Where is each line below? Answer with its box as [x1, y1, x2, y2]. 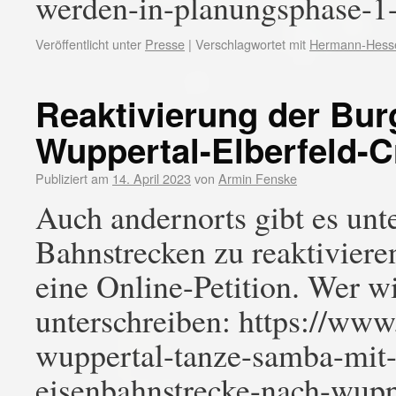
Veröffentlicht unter [35, 34, 141, 53]
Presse [145, 34, 185, 53]
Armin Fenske [218, 169, 297, 187]
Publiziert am [35, 169, 109, 187]
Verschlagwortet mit [195, 34, 306, 53]
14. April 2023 [112, 169, 191, 187]
